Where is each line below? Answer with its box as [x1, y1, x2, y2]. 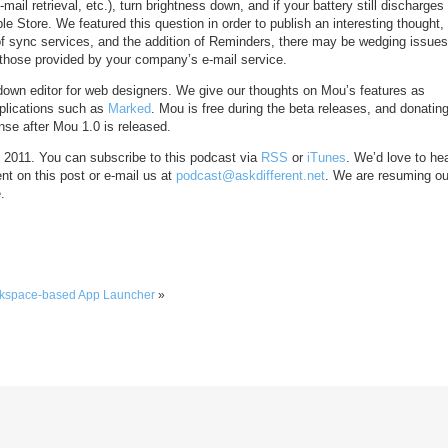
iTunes [307, 150, 346, 165]
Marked [108, 101, 151, 116]
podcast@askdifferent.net [176, 168, 325, 183]
